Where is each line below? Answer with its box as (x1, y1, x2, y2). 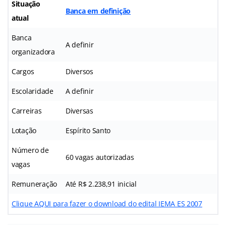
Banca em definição (66, 6, 131, 16)
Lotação (12, 125, 37, 135)
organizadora (12, 46, 55, 56)
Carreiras (12, 105, 42, 116)
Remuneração (12, 179, 58, 189)
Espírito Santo (66, 125, 111, 135)
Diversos (66, 66, 93, 76)
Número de (12, 145, 49, 155)
